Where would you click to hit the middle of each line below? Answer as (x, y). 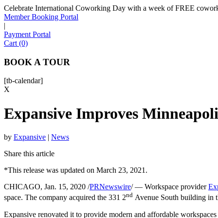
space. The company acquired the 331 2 (65, 198)
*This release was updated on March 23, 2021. (76, 170)
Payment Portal (27, 34)
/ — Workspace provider (170, 187)
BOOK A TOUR (37, 62)
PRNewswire (110, 187)
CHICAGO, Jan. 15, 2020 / (47, 187)
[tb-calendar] (23, 81)
